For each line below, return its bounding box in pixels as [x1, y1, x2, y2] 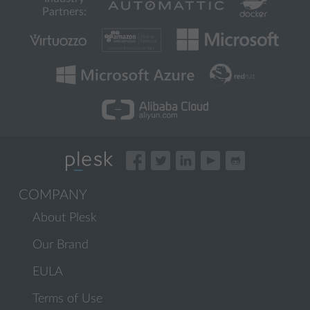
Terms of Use [33, 293, 102, 305]
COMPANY [19, 188, 87, 202]
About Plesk [33, 212, 97, 224]
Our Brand [33, 239, 89, 251]
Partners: [42, 6, 86, 17]
